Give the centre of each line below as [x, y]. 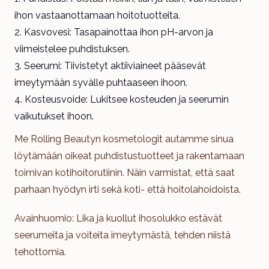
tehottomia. [40, 252]
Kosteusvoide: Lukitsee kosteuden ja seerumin [127, 99]
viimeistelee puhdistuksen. [72, 49]
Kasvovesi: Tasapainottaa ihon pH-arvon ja [119, 32]
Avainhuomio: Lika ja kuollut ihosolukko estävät [118, 218]
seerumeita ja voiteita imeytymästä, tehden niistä [122, 235]
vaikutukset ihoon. [54, 116]
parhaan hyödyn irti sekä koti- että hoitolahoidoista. [128, 189]
